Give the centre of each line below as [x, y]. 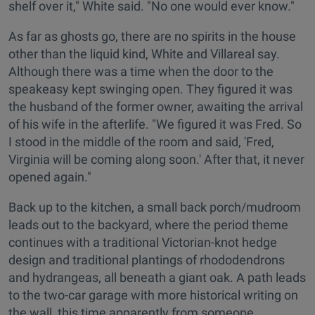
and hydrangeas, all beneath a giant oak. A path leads [157, 278]
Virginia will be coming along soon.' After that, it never [156, 160]
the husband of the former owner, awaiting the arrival [156, 107]
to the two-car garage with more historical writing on [153, 295]
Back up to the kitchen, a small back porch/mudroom [155, 207]
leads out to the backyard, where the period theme [148, 225]
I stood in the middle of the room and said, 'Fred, [141, 142]
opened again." [50, 177]
